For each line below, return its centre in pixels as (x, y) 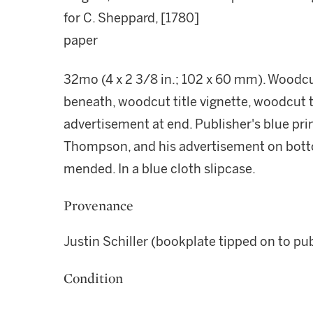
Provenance (99, 205)
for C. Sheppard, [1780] (131, 18)
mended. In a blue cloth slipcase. (160, 169)
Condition (93, 278)
